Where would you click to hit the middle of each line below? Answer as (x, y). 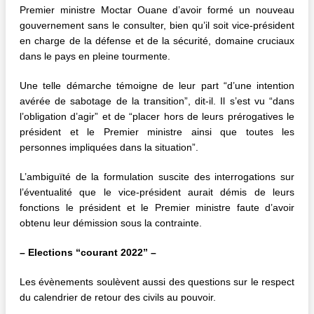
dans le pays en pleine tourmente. (95, 56)
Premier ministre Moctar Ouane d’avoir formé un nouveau (157, 10)
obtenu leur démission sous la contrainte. (111, 223)
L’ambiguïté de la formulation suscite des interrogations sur (157, 177)
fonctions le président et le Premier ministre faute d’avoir (157, 208)
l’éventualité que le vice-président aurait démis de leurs (157, 192)
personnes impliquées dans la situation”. (109, 148)
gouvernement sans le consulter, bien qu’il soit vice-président (157, 26)
